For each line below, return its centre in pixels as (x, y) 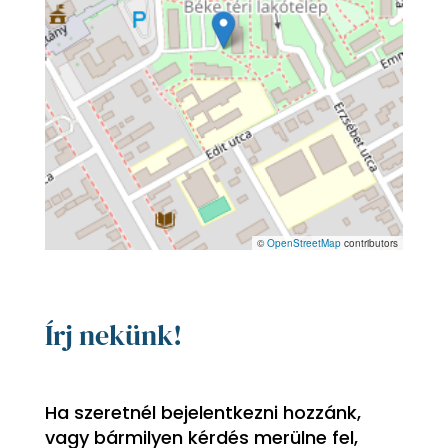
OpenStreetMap (304, 243)
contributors (370, 243)
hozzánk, (321, 412)
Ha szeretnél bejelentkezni (163, 412)
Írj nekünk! (113, 335)
